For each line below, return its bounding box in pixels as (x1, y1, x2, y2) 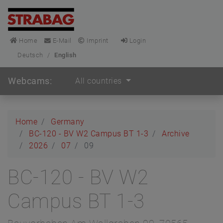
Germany (51, 117, 85, 126)
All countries (75, 76, 124, 86)
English (54, 51, 77, 59)
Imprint (85, 37, 109, 44)
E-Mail (51, 37, 72, 44)
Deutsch (17, 51, 43, 59)
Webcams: (8, 76, 52, 86)
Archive (162, 129, 190, 138)
